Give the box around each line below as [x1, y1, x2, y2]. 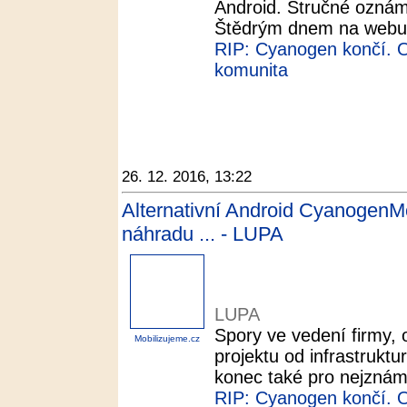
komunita [214, 60, 288, 81]
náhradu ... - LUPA [122, 223, 283, 245]
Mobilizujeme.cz [134, 333, 200, 343]
